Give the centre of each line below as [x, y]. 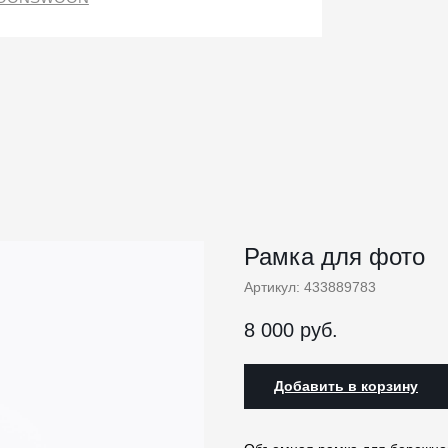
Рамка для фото [334, 256]
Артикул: [274, 287]
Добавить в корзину [346, 386]
